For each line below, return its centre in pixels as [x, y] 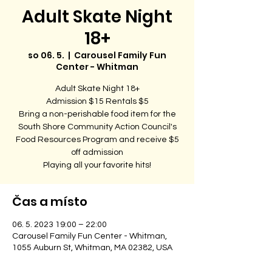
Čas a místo [50, 202]
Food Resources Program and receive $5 [97, 140]
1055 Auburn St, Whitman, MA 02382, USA [92, 248]
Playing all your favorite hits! [97, 165]
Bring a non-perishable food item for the [97, 114]
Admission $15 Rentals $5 [97, 101]
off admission [97, 152]
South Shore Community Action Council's [97, 127]
